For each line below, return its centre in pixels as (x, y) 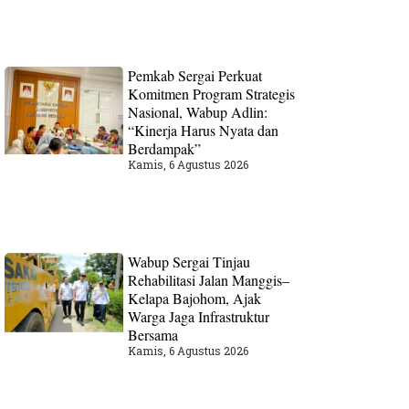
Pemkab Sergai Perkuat (195, 75)
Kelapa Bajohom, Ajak (195, 299)
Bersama (153, 335)
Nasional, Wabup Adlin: (198, 111)
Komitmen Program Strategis (212, 93)
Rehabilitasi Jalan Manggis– (209, 280)
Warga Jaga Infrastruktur (199, 317)
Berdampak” (165, 148)
